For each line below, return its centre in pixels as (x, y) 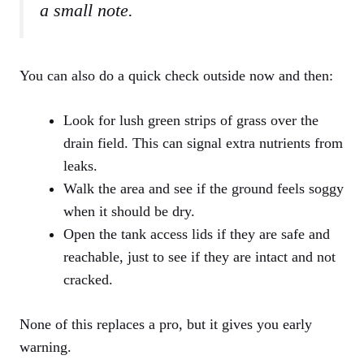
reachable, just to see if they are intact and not (199, 257)
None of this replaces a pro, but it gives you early (166, 325)
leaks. (80, 166)
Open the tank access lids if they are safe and (197, 234)
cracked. (88, 280)
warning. (45, 347)
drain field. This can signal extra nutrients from (203, 143)
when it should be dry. (129, 212)
